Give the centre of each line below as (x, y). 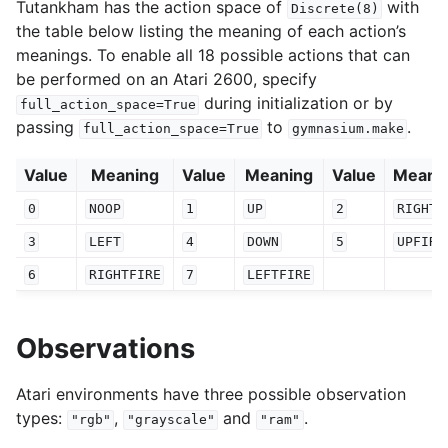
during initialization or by (296, 103)
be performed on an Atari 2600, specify (166, 79)
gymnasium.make (347, 129)
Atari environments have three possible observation (211, 394)
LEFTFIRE (278, 275)
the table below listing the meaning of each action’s (211, 31)
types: (41, 418)
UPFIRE (420, 242)
